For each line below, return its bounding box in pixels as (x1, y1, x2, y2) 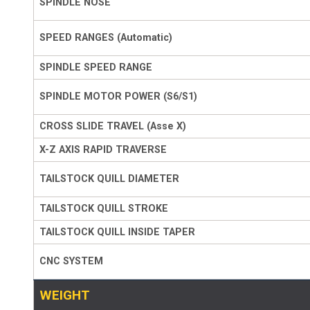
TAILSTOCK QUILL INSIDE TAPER (39, 226, 195, 238)
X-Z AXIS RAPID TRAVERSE (39, 143, 167, 156)
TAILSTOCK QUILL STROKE (39, 202, 168, 215)
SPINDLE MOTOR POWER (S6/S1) (39, 90, 197, 102)
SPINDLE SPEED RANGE (39, 61, 152, 73)
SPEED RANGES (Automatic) (39, 31, 172, 44)
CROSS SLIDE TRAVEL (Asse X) (39, 120, 186, 132)
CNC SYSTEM (39, 255, 103, 267)
